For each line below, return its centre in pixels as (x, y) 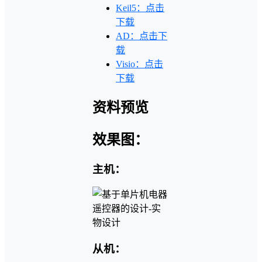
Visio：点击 (139, 64)
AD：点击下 (142, 36)
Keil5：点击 (140, 8)
